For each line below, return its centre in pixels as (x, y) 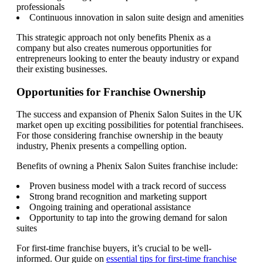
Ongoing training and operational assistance (110, 207)
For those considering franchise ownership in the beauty (120, 136)
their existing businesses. (62, 69)
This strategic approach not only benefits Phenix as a (114, 37)
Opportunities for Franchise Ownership (111, 92)
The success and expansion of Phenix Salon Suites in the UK (129, 114)
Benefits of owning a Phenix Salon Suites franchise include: (127, 166)
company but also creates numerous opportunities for (114, 48)
